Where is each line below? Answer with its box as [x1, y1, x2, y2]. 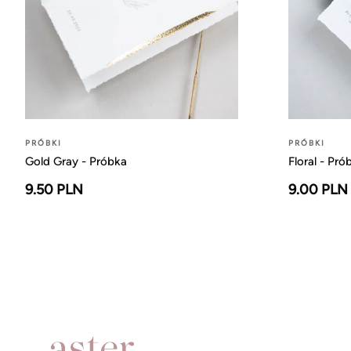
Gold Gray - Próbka [25, 154, 127, 169]
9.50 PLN [25, 181, 83, 199]
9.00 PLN [288, 181, 348, 199]
